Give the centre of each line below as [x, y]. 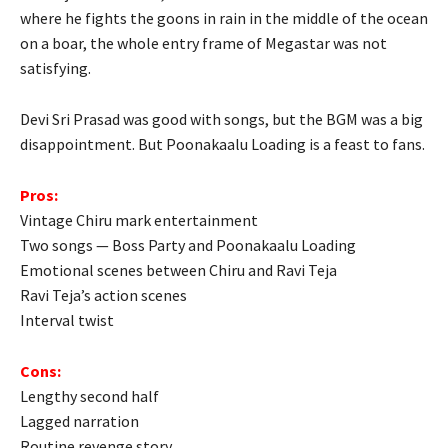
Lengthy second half [89, 395]
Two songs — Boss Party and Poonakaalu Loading [188, 244]
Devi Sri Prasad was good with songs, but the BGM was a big [221, 118]
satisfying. [55, 67]
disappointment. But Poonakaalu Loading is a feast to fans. [222, 143]
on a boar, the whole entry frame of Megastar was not [203, 42]
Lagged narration [79, 420]
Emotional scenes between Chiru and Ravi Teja [178, 269]
